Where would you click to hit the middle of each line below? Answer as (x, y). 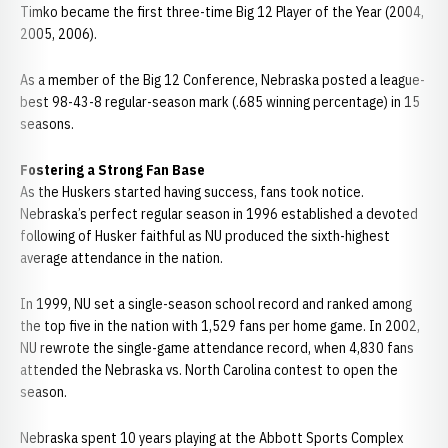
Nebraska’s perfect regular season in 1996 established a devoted (219, 214)
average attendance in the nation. (121, 258)
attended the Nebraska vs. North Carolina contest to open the (209, 370)
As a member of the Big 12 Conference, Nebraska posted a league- (222, 80)
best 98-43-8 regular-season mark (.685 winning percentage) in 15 (220, 102)
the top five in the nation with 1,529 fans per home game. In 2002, (220, 326)
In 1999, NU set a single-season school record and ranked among (216, 304)
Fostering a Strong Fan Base (112, 170)
